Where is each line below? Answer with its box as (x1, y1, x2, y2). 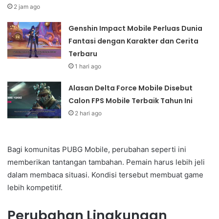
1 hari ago (75, 62, 102, 70)
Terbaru (68, 48, 98, 59)
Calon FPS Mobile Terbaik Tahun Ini (68, 95, 193, 106)
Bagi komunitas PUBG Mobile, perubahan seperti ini (7, 144, 186, 154)
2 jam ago (14, 2, 41, 10)
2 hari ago (75, 109, 102, 117)
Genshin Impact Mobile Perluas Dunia (68, 23, 203, 33)
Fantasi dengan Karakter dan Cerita (68, 36, 199, 46)
